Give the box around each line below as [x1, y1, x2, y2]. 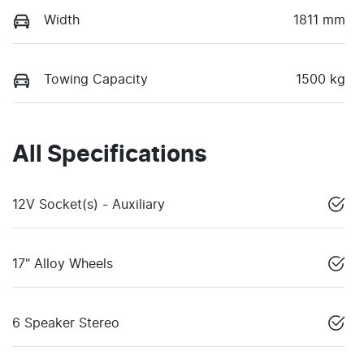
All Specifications [12, 144, 207, 167]
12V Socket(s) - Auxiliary [12, 198, 165, 212]
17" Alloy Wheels [12, 258, 113, 271]
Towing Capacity [44, 72, 148, 86]
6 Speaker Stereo [12, 317, 119, 331]
